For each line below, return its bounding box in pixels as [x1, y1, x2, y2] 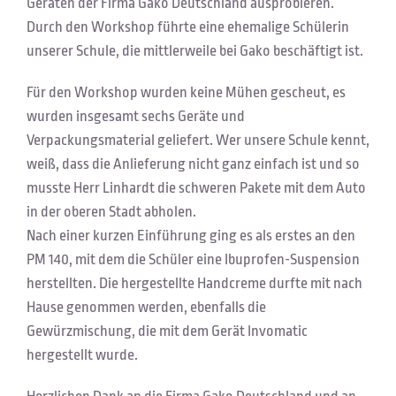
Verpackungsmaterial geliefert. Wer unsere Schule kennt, [27, 131, 369, 148]
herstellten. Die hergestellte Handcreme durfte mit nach [27, 274, 362, 292]
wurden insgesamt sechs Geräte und [27, 107, 245, 125]
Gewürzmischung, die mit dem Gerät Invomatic [27, 322, 308, 339]
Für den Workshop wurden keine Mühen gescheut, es [27, 83, 346, 101]
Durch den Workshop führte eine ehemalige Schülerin [27, 18, 349, 35]
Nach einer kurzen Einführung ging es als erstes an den [27, 226, 355, 244]
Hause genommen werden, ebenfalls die [27, 298, 266, 316]
